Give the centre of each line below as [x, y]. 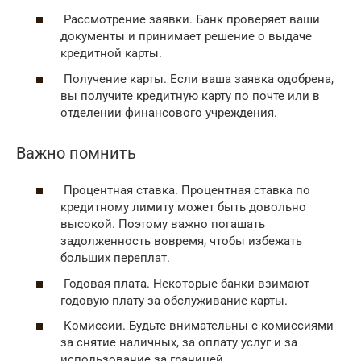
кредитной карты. [111, 54]
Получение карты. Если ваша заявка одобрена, [197, 79]
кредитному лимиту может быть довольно [183, 207]
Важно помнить [76, 153]
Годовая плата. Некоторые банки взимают [185, 283]
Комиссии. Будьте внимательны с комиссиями [197, 326]
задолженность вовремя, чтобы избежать [181, 241]
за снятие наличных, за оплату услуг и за [179, 343]
